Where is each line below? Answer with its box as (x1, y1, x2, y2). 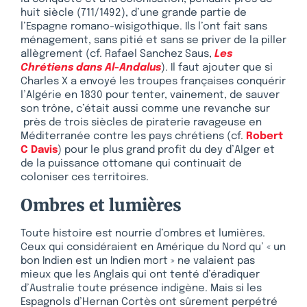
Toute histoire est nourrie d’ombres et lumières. (21, 228, 265, 239)
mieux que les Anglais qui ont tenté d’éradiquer (21, 269, 260, 280)
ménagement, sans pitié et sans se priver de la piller (21, 35, 286, 47)
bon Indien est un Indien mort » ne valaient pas (21, 255, 255, 267)
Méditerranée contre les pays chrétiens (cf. (21, 131, 246, 143)
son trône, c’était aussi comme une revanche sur (21, 103, 270, 115)
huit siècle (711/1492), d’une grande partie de (21, 8, 247, 19)
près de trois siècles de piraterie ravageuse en (21, 117, 262, 129)
